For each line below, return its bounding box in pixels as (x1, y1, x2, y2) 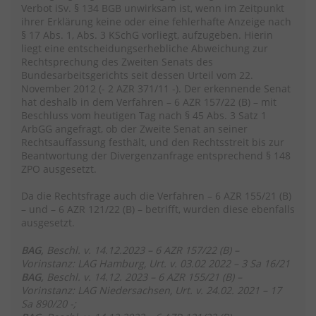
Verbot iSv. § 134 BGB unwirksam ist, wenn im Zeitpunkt (21, 1, 284, 16)
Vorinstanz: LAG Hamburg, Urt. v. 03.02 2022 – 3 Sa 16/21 (21, 257, 290, 271)
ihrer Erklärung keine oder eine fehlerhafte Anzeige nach (21, 15, 291, 29)
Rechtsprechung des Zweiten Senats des (21, 55, 213, 69)
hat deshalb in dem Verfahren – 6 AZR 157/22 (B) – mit (21, 95, 276, 109)
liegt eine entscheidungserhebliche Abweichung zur (21, 42, 268, 56)
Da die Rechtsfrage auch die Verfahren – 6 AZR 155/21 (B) (21, 189, 291, 203)
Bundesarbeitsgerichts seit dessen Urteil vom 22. (21, 68, 253, 83)
